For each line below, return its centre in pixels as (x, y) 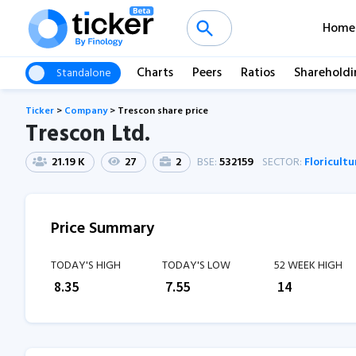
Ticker (40, 111)
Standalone (83, 73)
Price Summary (103, 229)
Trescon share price (163, 111)
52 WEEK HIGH (308, 266)
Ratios (258, 73)
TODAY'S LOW (197, 266)
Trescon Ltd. (88, 135)
